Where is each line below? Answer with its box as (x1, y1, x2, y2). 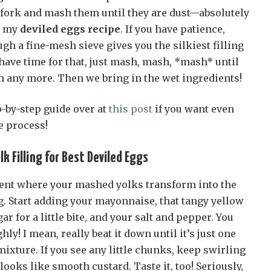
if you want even (152, 103, 234, 116)
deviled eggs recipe (20, 23, 120, 36)
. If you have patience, (120, 23, 225, 36)
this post (109, 103, 152, 116)
